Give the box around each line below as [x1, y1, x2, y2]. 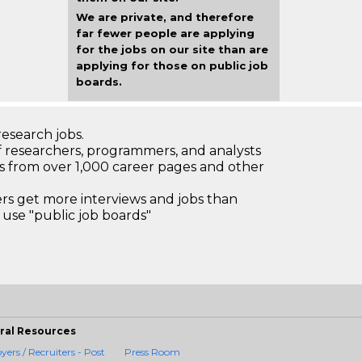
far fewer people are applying [75, 27, 255, 40]
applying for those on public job [75, 59, 268, 72]
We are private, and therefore [75, 11, 254, 23]
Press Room [124, 346, 181, 358]
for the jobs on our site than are [75, 43, 268, 56]
